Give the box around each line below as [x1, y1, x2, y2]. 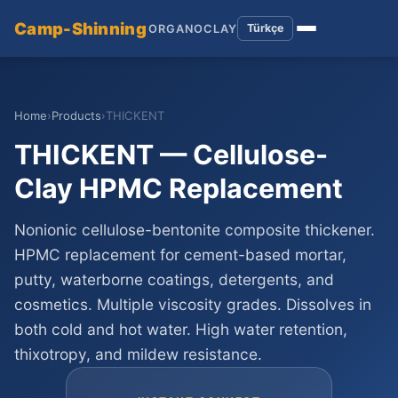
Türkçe [246, 21, 283, 35]
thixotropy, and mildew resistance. [14, 345, 262, 363]
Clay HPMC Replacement [14, 172, 343, 204]
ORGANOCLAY [147, 21, 237, 36]
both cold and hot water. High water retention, [14, 320, 347, 338]
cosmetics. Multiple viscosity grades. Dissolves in [14, 295, 371, 314]
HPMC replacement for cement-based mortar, [14, 245, 346, 264]
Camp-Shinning [14, 19, 147, 38]
